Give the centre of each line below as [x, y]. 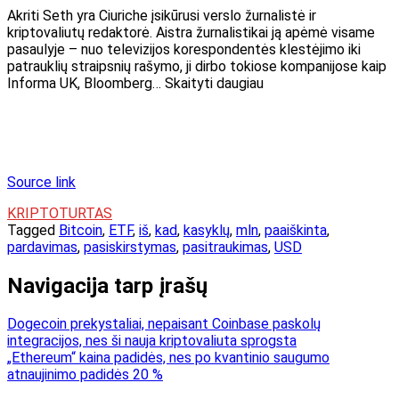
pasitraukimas [225, 247]
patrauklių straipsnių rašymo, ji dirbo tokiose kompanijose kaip [197, 66]
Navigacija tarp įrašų [107, 285]
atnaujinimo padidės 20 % [85, 375]
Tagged [33, 230]
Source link [41, 182]
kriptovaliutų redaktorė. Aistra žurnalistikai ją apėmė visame [191, 32]
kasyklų [207, 230]
